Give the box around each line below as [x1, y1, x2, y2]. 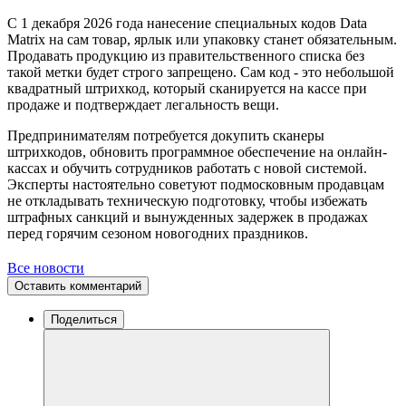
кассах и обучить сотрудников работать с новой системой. [7, 159, 367, 176]
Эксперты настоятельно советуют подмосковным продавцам [7, 176, 384, 192]
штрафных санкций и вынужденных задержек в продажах [7, 208, 368, 225]
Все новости [7, 259, 84, 275]
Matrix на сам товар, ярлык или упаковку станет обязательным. [7, 31, 397, 47]
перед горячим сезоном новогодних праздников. [7, 225, 308, 241]
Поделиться [51, 312, 117, 326]
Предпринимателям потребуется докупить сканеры [7, 127, 324, 143]
